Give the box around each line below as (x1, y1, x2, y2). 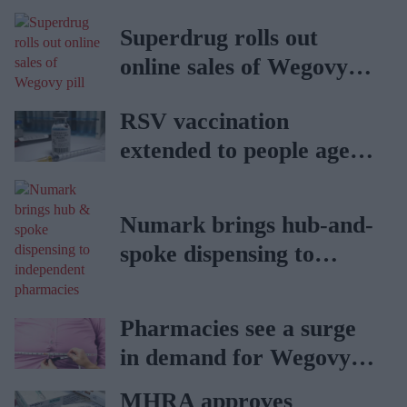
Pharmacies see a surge (120, 315, 356, 342)
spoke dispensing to (120, 241, 314, 267)
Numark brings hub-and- (120, 212, 373, 238)
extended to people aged (120, 137, 362, 164)
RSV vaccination (120, 108, 289, 134)
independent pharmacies (120, 270, 367, 296)
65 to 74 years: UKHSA (120, 166, 359, 193)
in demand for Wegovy (120, 344, 351, 371)
